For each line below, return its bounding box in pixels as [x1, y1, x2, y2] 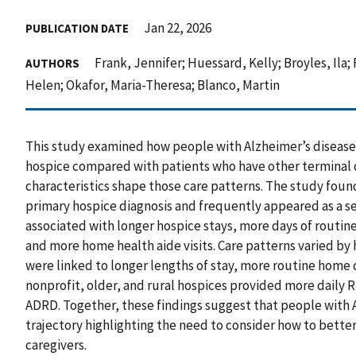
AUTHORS [25, 55, 79, 71]
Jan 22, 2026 [144, 18, 211, 37]
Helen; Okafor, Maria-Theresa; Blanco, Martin [25, 75, 280, 94]
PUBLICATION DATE [25, 20, 129, 36]
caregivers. [25, 335, 87, 354]
